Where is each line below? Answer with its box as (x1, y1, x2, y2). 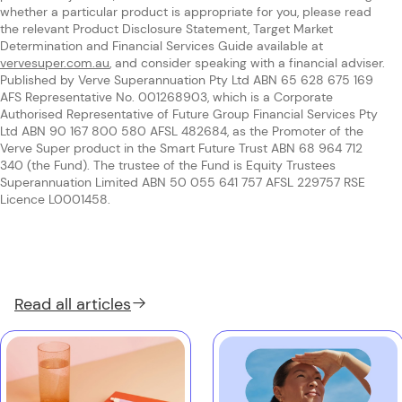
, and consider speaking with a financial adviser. (109, 54, 385, 71)
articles (76, 293, 131, 316)
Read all (14, 293, 72, 316)
